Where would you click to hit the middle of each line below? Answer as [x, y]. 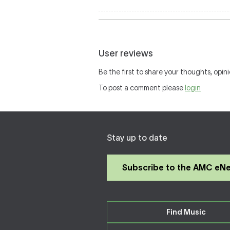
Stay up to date [137, 138]
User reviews [126, 53]
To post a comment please [142, 88]
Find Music [186, 212]
